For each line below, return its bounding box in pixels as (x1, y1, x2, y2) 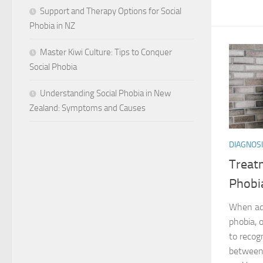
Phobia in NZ (29, 20, 75, 31)
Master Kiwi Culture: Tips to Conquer (40, 46, 172, 58)
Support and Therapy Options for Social (40, 5, 181, 16)
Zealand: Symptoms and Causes (29, 102, 146, 113)
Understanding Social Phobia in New (40, 87, 171, 99)
